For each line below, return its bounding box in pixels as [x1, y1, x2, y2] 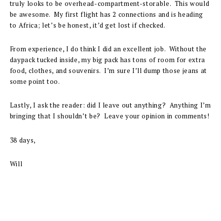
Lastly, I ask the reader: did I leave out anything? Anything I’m [9, 101, 211, 110]
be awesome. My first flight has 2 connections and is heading [9, 9, 203, 19]
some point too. [9, 77, 60, 86]
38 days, [9, 135, 36, 145]
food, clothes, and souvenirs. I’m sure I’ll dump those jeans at [9, 66, 207, 75]
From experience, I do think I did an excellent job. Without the [9, 44, 207, 53]
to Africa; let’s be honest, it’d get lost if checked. [9, 20, 166, 30]
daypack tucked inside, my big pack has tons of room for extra [9, 55, 205, 64]
